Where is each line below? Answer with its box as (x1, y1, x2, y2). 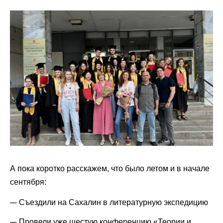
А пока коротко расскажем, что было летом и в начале (10, 164, 210, 173)
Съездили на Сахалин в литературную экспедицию (19, 198, 208, 207)
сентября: (10, 178, 46, 187)
